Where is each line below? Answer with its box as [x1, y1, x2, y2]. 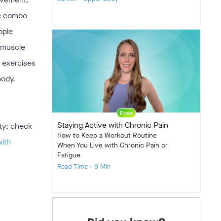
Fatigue [57, 150, 80, 160]
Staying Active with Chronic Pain [57, 120, 168, 131]
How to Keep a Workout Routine [57, 131, 157, 141]
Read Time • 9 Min [57, 162, 110, 171]
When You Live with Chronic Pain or [57, 141, 168, 150]
